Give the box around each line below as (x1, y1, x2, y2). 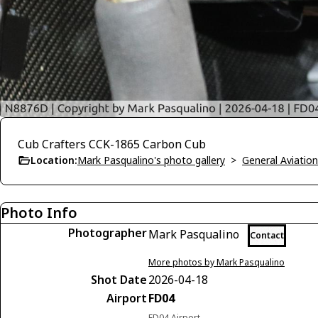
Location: (31, 153, 77, 167)
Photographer (68, 224, 147, 241)
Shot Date (91, 271, 147, 287)
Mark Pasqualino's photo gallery (77, 153, 225, 167)
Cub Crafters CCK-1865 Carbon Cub (18, 136, 206, 152)
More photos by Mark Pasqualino (148, 256, 285, 268)
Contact (250, 229, 284, 241)
